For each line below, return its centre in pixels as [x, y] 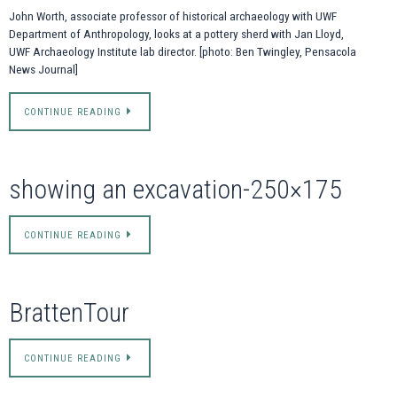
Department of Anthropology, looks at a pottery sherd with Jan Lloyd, [176, 33]
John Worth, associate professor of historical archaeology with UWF [173, 16]
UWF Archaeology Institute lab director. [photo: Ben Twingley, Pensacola [183, 51]
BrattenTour [69, 313]
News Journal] [43, 69]
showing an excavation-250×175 [175, 190]
